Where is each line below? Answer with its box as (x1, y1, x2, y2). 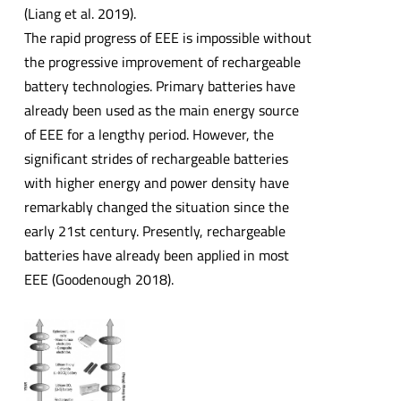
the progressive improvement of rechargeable (23, 50, 301, 73)
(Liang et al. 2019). (23, 2, 136, 24)
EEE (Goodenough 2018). (23, 268, 174, 290)
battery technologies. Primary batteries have (23, 74, 295, 97)
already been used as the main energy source (23, 98, 299, 121)
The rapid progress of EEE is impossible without (23, 26, 311, 48)
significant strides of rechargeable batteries (23, 147, 288, 169)
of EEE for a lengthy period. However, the (23, 123, 274, 145)
